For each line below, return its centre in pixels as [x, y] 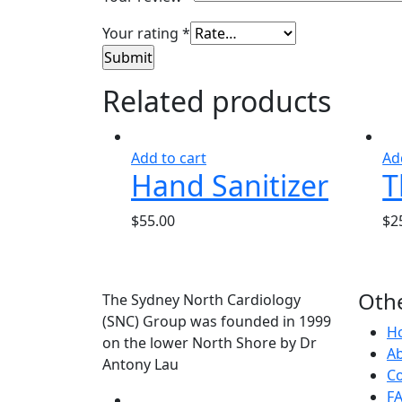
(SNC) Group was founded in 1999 [217, 321]
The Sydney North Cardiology [201, 299]
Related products [217, 100]
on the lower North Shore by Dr [210, 342]
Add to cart [169, 157]
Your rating [142, 33]
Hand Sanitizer [230, 185]
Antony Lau [140, 364]
